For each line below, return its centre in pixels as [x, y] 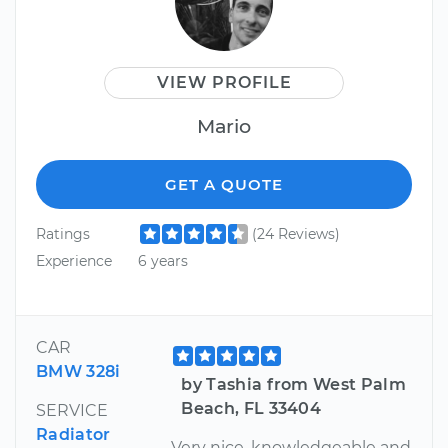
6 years [162, 261]
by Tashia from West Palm [294, 384]
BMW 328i [78, 371]
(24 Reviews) [295, 233]
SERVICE [72, 410]
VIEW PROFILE [224, 82]
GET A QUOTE [224, 184]
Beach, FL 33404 [251, 408]
